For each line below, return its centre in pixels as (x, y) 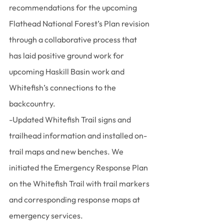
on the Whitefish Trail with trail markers (80, 183)
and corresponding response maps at (75, 199)
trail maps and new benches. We (67, 151)
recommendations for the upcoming (74, 7)
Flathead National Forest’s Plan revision (80, 23)
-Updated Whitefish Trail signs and (71, 119)
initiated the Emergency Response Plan (79, 167)
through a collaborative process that (74, 39)
